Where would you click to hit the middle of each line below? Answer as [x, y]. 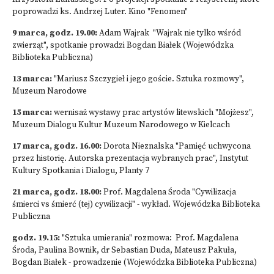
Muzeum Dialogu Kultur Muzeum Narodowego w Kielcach [121, 125]
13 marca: [32, 79]
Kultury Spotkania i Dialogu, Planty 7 [81, 171]
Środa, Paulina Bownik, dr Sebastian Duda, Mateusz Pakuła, [124, 250]
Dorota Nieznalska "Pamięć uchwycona [176, 146]
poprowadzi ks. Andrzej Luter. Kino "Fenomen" [100, 12]
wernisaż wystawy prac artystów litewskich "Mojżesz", [153, 113]
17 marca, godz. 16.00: [57, 146]
